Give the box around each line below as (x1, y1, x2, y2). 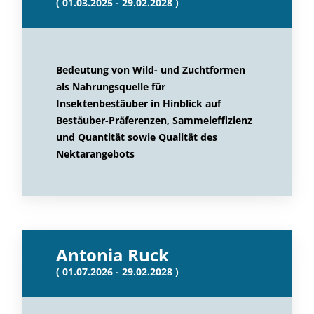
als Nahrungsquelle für (56, 80, 165, 93)
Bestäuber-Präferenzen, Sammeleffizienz (56, 114, 252, 127)
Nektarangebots (56, 147, 135, 161)
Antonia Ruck (56, 243, 169, 266)
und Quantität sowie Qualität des (56, 130, 217, 144)
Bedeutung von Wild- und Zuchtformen (56, 63, 245, 76)
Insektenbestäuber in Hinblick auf (56, 97, 221, 110)
